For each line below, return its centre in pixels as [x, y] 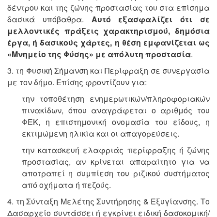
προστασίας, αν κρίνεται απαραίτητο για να [116, 162]
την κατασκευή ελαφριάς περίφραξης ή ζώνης [116, 150]
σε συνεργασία [180, 71]
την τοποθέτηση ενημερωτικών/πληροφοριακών [116, 99]
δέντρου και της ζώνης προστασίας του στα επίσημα [108, 8]
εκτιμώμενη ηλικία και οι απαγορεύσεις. [101, 134]
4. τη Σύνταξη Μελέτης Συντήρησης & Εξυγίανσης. [104, 201]
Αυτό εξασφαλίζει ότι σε [151, 19]
